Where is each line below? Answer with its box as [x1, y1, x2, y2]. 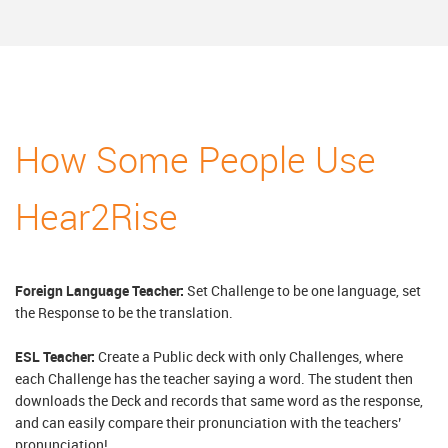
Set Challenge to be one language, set [184, 281, 421, 301]
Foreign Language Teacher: [15, 281, 184, 301]
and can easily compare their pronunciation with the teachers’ [15, 413, 402, 433]
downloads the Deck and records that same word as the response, [15, 391, 423, 411]
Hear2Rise [15, 192, 178, 241]
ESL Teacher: [15, 347, 95, 367]
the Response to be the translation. [15, 303, 233, 323]
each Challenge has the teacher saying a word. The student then [15, 369, 413, 389]
